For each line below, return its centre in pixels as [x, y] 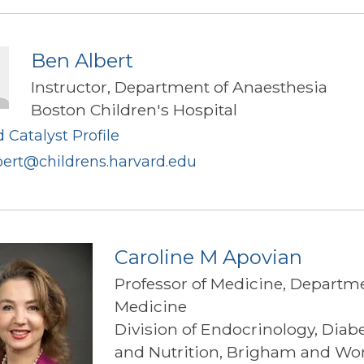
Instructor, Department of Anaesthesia [179, 87]
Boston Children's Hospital [134, 109]
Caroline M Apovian [208, 257]
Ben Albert [82, 60]
